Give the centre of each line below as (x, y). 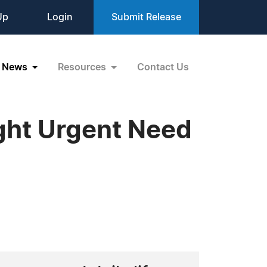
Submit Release (146, 17)
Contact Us (163, 67)
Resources (83, 67)
